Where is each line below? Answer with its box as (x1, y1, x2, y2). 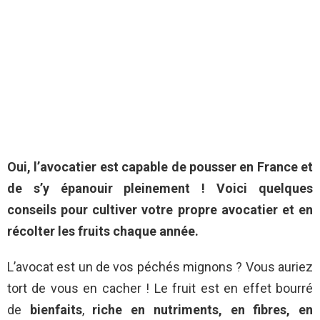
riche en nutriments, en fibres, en (92, 302, 314, 318)
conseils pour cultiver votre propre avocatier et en (7, 202, 313, 218)
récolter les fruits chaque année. (7, 224, 199, 239)
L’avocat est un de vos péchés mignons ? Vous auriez (7, 259, 313, 275)
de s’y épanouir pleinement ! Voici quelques (7, 181, 313, 196)
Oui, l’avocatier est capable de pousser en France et (7, 159, 313, 175)
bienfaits (21, 302, 82, 318)
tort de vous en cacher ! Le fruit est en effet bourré (7, 281, 313, 296)
